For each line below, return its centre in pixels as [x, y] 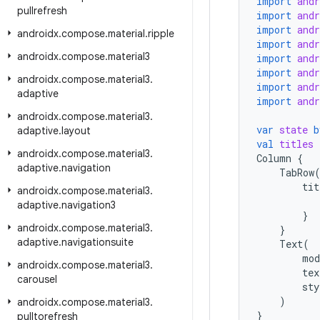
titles [296, 144]
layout [76, 131]
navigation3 [89, 205]
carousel [37, 279]
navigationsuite [97, 242]
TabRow [297, 172]
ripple [161, 34]
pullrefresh [42, 11]
